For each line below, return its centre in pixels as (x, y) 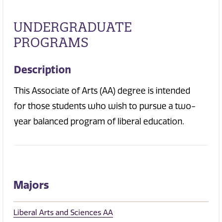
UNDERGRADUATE (73, 27)
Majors (31, 185)
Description (42, 69)
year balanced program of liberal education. (100, 122)
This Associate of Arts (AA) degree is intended (102, 91)
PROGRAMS (51, 43)
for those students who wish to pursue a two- (105, 106)
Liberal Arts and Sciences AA (63, 213)
